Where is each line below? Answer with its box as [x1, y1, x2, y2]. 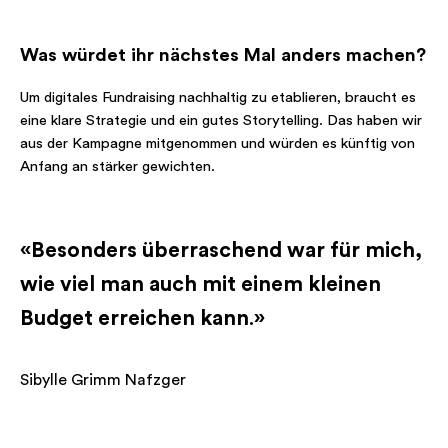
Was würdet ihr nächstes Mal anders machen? [20, 46, 426, 66]
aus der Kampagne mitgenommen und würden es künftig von [20, 136, 415, 152]
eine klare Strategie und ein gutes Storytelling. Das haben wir [20, 113, 422, 129]
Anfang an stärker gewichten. [20, 159, 215, 175]
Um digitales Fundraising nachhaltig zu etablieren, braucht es [20, 90, 416, 106]
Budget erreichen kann [20, 308, 249, 330]
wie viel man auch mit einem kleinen [20, 274, 381, 296]
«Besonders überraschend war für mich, [20, 240, 422, 262]
